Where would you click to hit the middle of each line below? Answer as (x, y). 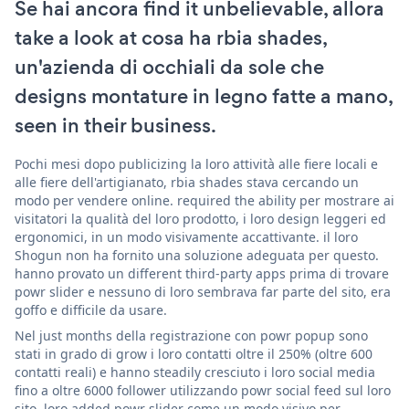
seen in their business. (115, 125)
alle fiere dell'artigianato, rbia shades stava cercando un (187, 182)
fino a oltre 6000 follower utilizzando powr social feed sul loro (203, 390)
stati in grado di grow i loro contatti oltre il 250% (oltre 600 (194, 353)
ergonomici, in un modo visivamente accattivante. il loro (186, 236)
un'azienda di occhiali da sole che (169, 67)
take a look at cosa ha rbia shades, (171, 37)
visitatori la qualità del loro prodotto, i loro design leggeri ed (200, 218)
